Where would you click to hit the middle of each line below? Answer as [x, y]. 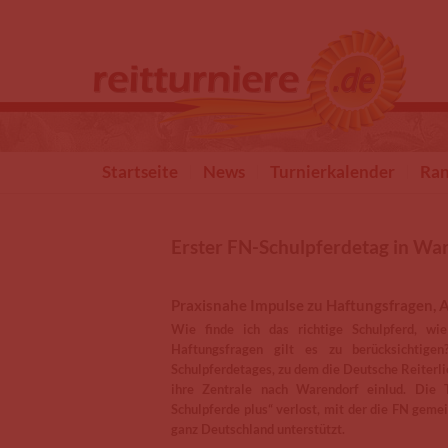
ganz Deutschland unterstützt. [258, 429]
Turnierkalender [332, 171]
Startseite [140, 171]
